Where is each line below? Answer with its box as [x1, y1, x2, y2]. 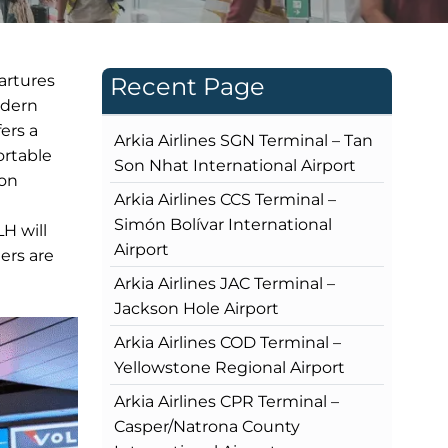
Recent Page [110, 71, 265, 101]
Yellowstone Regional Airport [114, 357, 345, 377]
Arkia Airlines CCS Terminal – [114, 189, 336, 209]
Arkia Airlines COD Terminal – [114, 332, 341, 352]
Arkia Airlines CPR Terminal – [114, 391, 339, 411]
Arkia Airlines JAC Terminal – [114, 273, 335, 293]
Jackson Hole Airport [114, 298, 279, 318]
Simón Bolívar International [114, 214, 332, 234]
